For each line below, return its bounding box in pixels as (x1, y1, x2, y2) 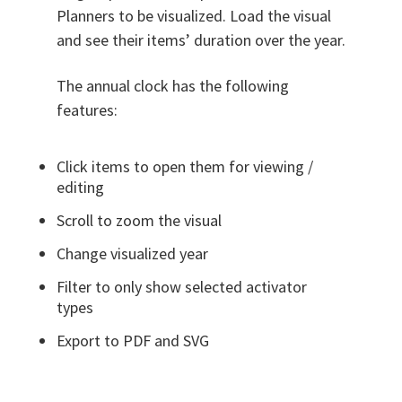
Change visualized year (56, 243, 208, 265)
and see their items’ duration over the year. (56, 30, 345, 51)
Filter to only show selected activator (56, 276, 307, 298)
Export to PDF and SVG (56, 330, 209, 352)
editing (56, 177, 104, 198)
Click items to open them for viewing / (56, 156, 313, 178)
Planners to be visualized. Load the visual (56, 5, 331, 27)
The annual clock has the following (56, 75, 289, 97)
